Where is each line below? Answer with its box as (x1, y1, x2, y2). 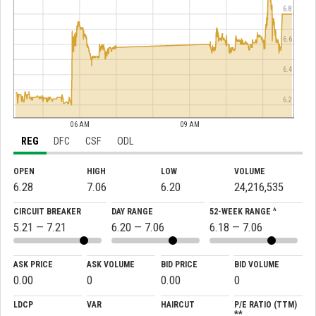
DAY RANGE (111, 207, 154, 217)
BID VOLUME (233, 260, 279, 270)
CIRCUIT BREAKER (13, 207, 81, 217)
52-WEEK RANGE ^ (209, 207, 277, 217)
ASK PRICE (13, 260, 53, 270)
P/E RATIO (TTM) (233, 300, 297, 310)
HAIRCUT (160, 300, 195, 310)
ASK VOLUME (87, 260, 135, 270)
